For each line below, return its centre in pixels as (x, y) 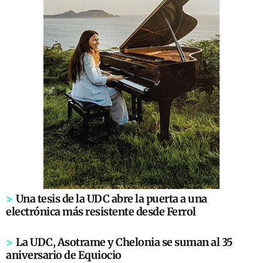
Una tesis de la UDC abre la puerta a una (111, 199)
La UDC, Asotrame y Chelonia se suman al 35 (124, 242)
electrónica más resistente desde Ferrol (101, 212)
